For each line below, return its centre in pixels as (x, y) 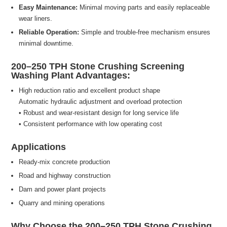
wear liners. (36, 18)
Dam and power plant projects (63, 189)
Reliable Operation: (49, 32)
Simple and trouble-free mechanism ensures (145, 32)
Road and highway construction (65, 175)
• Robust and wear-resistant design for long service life (99, 112)
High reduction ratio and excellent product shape (90, 90)
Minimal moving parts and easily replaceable (144, 7)
